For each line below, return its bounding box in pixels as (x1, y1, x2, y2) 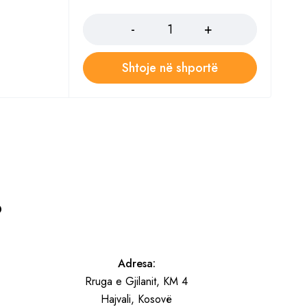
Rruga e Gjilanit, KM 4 (85, 273, 188, 289)
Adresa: (117, 256, 156, 271)
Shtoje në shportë (121, 59, 218, 77)
